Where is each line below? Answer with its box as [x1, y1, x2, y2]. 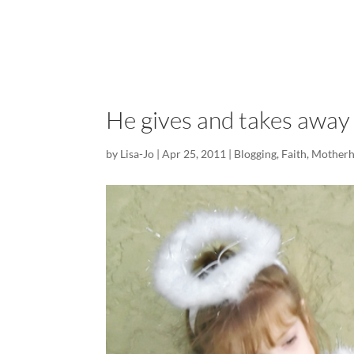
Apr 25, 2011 [162, 147, 227, 160]
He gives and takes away [106, 105, 351, 134]
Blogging [234, 147, 277, 160]
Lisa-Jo [120, 147, 155, 160]
